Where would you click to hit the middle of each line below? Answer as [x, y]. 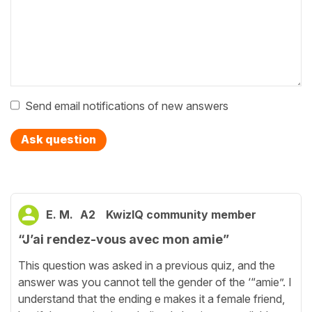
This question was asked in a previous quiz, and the [147, 265]
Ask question [58, 140]
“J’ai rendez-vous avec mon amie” [124, 240]
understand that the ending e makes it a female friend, [151, 298]
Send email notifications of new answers [127, 106]
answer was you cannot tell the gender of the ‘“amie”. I [155, 282]
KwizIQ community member [181, 215]
